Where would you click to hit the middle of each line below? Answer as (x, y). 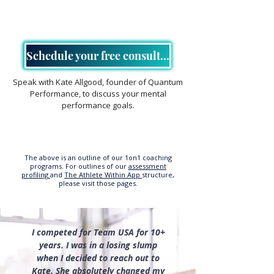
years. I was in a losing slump (98, 245)
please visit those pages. (98, 183)
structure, (158, 175)
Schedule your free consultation (165, 56)
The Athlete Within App (103, 175)
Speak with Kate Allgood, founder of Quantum (98, 82)
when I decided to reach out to (98, 258)
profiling (35, 175)
